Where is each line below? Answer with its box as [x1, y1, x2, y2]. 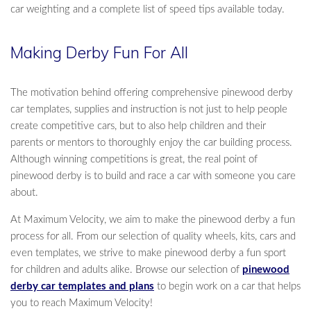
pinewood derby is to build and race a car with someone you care [10, 170, 296, 181]
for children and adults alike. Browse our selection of [10, 264, 242, 275]
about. [10, 187, 38, 198]
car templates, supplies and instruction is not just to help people [10, 103, 287, 115]
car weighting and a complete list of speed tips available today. [10, 3, 285, 15]
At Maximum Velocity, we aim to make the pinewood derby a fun [10, 214, 295, 225]
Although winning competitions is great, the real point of [10, 153, 258, 165]
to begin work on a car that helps [154, 280, 301, 292]
